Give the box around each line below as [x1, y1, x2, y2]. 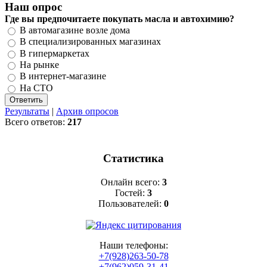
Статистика [103, 151, 164, 164]
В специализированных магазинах [20, 36, 161, 47]
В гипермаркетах [20, 48, 89, 58]
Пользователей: [98, 198, 164, 209]
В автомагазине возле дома [20, 25, 130, 36]
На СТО [20, 82, 53, 93]
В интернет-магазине [20, 71, 106, 82]
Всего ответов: [5, 116, 67, 127]
